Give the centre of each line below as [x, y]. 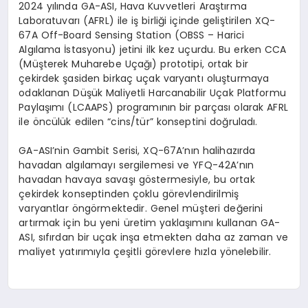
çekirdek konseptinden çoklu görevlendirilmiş [129, 194]
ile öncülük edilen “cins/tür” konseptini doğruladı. [138, 121]
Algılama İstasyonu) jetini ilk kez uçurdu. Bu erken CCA [153, 49]
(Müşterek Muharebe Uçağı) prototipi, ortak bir [133, 64]
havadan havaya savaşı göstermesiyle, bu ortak [137, 179]
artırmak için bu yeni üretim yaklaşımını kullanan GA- [150, 222]
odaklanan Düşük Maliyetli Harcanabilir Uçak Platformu [152, 92]
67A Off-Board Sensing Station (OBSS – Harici [132, 35]
